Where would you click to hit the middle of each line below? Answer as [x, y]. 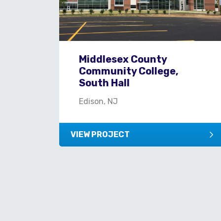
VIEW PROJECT [100, 134]
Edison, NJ [98, 101]
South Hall [104, 83]
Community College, [129, 71]
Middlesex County [123, 59]
